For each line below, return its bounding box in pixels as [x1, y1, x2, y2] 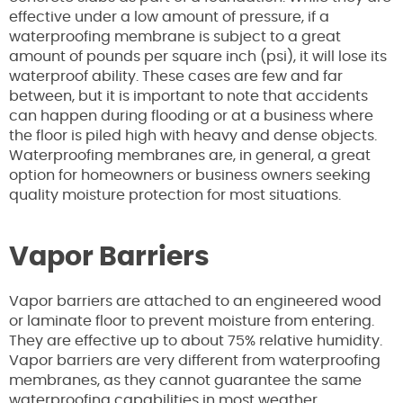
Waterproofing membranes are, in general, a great [9, 148, 371, 164]
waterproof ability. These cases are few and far [9, 69, 343, 85]
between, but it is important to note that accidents [9, 89, 368, 104]
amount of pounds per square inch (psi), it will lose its [9, 49, 387, 65]
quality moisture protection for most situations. [9, 188, 341, 203]
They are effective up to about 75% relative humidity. [9, 334, 382, 349]
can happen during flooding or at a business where [9, 109, 373, 124]
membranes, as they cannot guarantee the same [9, 373, 362, 389]
